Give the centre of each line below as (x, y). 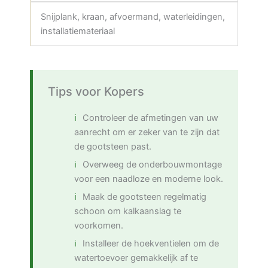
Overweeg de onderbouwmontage (152, 164)
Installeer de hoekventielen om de (150, 243)
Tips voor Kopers (96, 91)
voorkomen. (98, 225)
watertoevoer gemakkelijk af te (136, 258)
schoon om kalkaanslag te (127, 211)
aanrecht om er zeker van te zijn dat (147, 132)
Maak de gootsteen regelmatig (144, 197)
